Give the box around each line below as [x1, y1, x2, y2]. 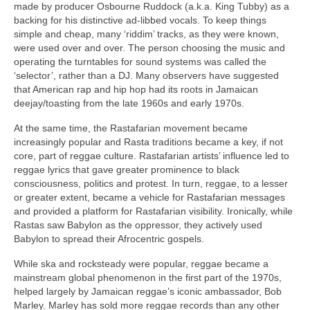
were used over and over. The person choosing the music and [14, 42, 285, 54]
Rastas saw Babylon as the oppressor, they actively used [14, 219, 262, 231]
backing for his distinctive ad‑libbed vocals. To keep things [14, 15, 266, 26]
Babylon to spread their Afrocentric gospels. [14, 233, 204, 245]
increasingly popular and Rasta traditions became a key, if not [14, 136, 283, 148]
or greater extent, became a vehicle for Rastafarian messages [14, 192, 285, 203]
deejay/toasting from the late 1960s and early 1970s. [14, 98, 244, 109]
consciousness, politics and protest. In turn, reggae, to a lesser [14, 178, 288, 190]
